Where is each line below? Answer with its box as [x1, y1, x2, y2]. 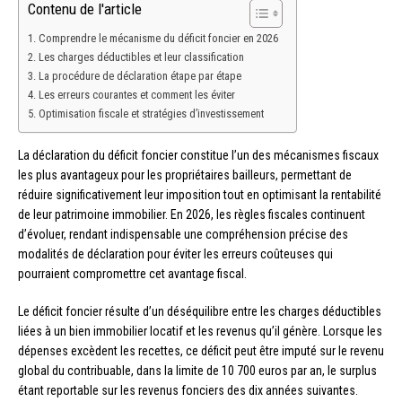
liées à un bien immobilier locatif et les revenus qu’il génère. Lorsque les [18, 324, 382, 339]
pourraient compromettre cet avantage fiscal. [18, 267, 247, 282]
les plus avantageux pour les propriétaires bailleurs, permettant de [18, 168, 352, 183]
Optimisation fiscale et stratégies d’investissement [38, 107, 264, 121]
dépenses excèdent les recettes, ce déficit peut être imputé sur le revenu [18, 344, 384, 359]
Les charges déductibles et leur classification [38, 50, 244, 65]
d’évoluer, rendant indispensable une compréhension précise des [18, 227, 348, 242]
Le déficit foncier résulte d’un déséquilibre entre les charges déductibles [18, 304, 381, 319]
